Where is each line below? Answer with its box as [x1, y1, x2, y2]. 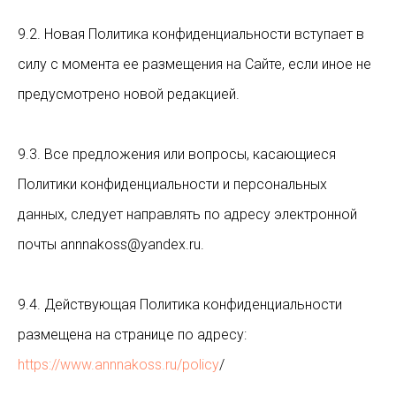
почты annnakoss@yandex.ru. [18, 236, 204, 253]
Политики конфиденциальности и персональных [18, 176, 327, 193]
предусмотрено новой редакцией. [18, 86, 240, 103]
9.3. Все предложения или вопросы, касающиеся [18, 146, 336, 163]
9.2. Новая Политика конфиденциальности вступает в [18, 26, 364, 42]
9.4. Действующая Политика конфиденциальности [18, 296, 342, 313]
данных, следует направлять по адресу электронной [18, 206, 357, 223]
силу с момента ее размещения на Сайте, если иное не [18, 56, 371, 72]
